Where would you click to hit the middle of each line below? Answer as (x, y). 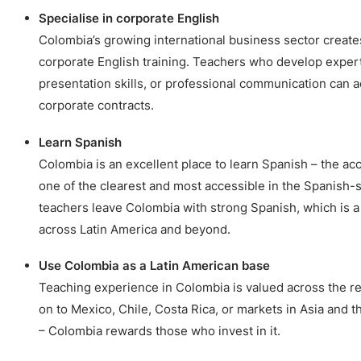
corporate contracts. (96, 106)
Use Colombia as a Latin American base (154, 266)
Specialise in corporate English (129, 19)
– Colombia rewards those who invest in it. (160, 331)
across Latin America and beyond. (135, 229)
